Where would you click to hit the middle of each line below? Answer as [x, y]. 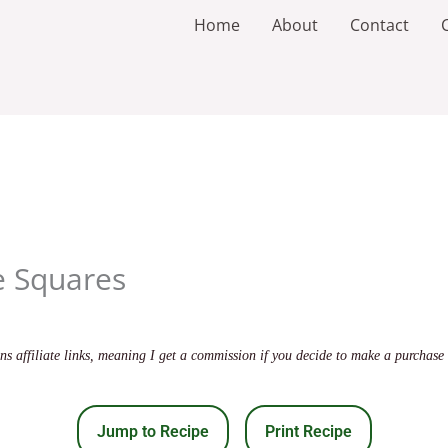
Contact [379, 25]
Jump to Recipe [152, 432]
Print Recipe [308, 432]
